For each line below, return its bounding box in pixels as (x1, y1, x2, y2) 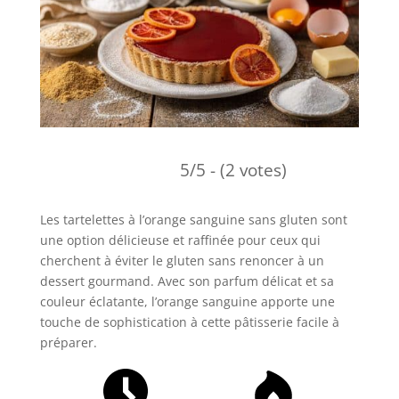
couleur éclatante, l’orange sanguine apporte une (39, 292, 335, 310)
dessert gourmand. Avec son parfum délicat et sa (39, 272, 334, 289)
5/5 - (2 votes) (179, 158, 287, 183)
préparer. (39, 333, 97, 351)
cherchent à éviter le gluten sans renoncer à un (39, 251, 324, 269)
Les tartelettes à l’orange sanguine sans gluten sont (39, 210, 347, 228)
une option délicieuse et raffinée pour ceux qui (39, 231, 321, 248)
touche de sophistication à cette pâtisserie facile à (39, 313, 339, 330)
